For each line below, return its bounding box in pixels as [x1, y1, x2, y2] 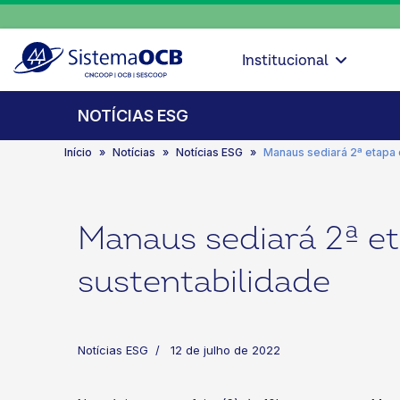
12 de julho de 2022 [171, 343, 280, 357]
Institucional [241, 51, 329, 70]
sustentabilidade [78, 262, 330, 302]
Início [64, 146, 92, 159]
